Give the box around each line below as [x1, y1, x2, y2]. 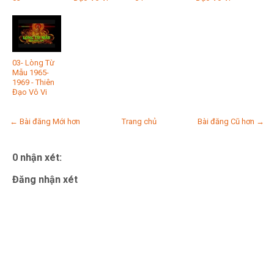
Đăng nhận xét [12, 173, 78, 185]
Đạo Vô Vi [12, 87, 47, 97]
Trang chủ [121, 116, 157, 126]
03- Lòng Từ [12, 57, 54, 67]
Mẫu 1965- [12, 67, 49, 77]
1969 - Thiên [12, 77, 54, 87]
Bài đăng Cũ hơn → [198, 116, 264, 126]
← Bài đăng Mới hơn [10, 116, 80, 126]
